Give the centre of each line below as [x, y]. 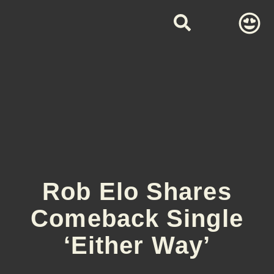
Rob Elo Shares [137, 192]
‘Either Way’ [137, 246]
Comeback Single [137, 219]
